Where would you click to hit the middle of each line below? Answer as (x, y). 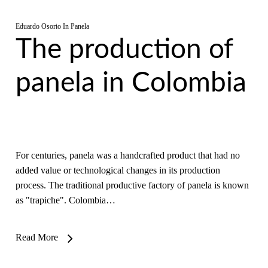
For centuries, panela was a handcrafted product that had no (127, 155)
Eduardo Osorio (38, 26)
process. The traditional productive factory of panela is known (132, 185)
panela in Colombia (131, 83)
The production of (124, 50)
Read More (36, 237)
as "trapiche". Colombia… (65, 200)
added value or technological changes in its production (118, 170)
